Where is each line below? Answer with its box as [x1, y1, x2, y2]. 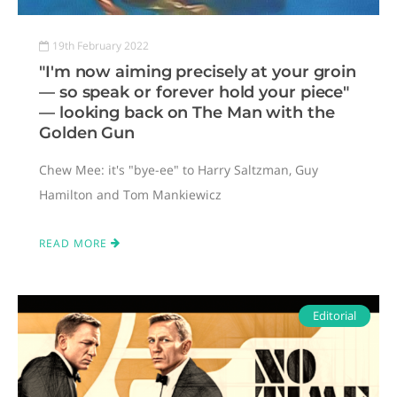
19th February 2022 [52, 37, 149, 53]
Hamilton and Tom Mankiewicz [39, 185, 222, 203]
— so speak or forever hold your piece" [39, 82, 350, 102]
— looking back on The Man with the [39, 102, 335, 122]
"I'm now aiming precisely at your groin [39, 61, 357, 82]
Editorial [313, 307, 356, 323]
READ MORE [39, 235, 111, 251]
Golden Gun [39, 122, 136, 143]
